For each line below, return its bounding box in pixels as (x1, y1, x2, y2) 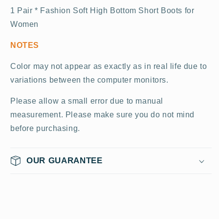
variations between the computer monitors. (10, 76, 169, 85)
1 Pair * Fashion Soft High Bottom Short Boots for (10, 6, 195, 15)
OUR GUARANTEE (26, 156, 103, 165)
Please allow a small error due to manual (10, 97, 164, 106)
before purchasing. (10, 124, 80, 133)
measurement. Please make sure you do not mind (10, 110, 195, 119)
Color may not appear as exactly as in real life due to (10, 62, 207, 71)
